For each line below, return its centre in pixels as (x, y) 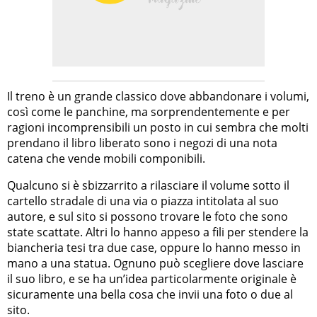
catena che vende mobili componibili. (106, 158)
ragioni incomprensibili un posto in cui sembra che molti (158, 127)
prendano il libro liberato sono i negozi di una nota (142, 143)
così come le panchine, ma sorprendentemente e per (149, 111)
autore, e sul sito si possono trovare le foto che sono (148, 216)
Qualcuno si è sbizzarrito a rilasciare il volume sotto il (148, 185)
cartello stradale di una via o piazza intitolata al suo (143, 201)
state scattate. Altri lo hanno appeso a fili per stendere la (158, 232)
